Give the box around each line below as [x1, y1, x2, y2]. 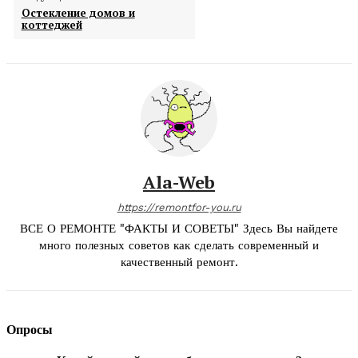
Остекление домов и [21, 5, 135, 20]
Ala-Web [143, 169, 215, 193]
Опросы [6, 322, 53, 336]
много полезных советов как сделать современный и [39, 237, 319, 253]
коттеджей [21, 17, 82, 32]
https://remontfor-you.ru [117, 201, 241, 213]
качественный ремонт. [120, 254, 238, 269]
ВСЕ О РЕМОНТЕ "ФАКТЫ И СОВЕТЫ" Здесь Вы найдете [20, 221, 338, 236]
